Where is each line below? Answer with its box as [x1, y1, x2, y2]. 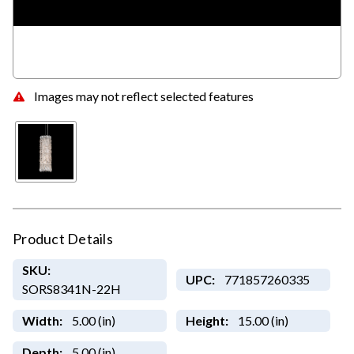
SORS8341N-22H [21, 281, 121, 297]
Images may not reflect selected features [34, 88, 254, 104]
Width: [21, 313, 62, 329]
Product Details [13, 230, 113, 248]
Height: [185, 313, 228, 329]
